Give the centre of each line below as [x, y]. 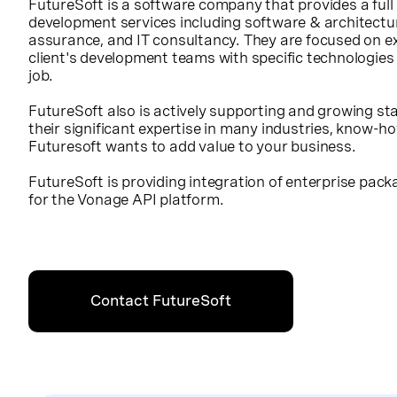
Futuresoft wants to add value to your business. [192, 146]
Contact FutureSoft [161, 301]
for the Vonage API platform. [126, 199]
